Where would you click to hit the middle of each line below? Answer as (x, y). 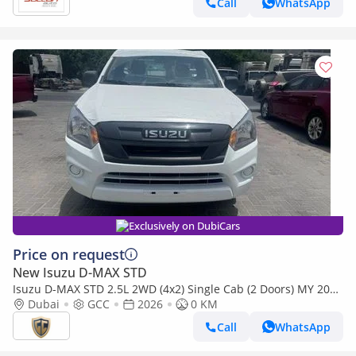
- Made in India (53, 304)
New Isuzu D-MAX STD (80, 273)
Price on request (69, 254)
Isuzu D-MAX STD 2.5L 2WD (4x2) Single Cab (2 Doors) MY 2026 (178, 289)
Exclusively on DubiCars (184, 226)
